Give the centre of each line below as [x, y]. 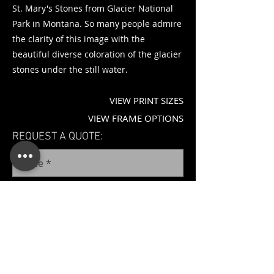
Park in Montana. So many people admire [97, 24]
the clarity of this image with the [79, 39]
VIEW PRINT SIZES [146, 100]
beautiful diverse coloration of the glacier [97, 54]
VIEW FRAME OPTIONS [136, 118]
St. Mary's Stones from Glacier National [93, 8]
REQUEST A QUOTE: [57, 137]
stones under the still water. [70, 69]
